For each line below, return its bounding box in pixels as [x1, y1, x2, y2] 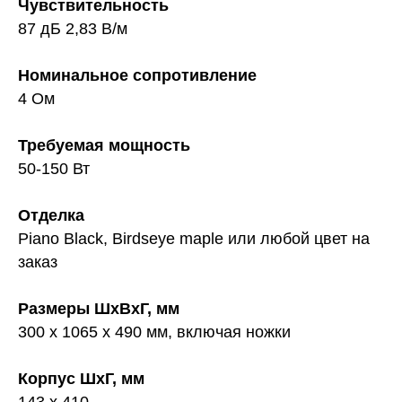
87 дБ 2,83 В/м [18, 19, 127, 38]
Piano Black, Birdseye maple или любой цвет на [18, 229, 370, 248]
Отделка [18, 205, 84, 224]
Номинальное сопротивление [18, 66, 257, 84]
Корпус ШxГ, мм [18, 369, 144, 388]
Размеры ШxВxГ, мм [18, 299, 179, 318]
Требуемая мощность [18, 135, 190, 154]
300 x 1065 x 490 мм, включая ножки [18, 322, 291, 341]
